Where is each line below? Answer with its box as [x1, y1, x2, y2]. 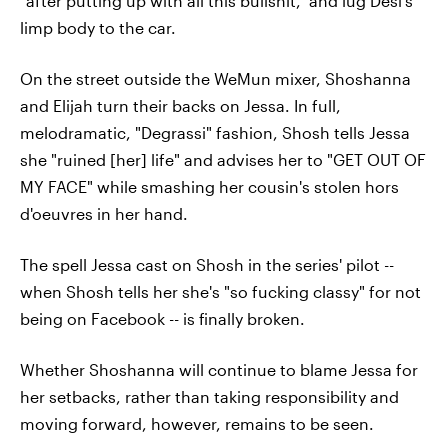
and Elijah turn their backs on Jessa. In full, [20, 96, 341, 115]
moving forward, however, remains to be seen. [20, 414, 374, 433]
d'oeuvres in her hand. [20, 204, 188, 223]
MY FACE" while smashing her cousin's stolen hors [20, 177, 399, 196]
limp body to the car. [20, 18, 176, 37]
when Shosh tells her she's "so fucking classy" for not [20, 282, 421, 301]
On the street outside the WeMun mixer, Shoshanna [20, 69, 411, 88]
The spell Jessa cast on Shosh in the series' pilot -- [20, 255, 394, 274]
